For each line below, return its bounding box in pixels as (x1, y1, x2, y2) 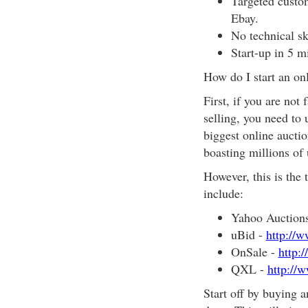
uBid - (230, 226, 266, 243)
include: (203, 185, 243, 201)
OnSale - (230, 243, 278, 260)
